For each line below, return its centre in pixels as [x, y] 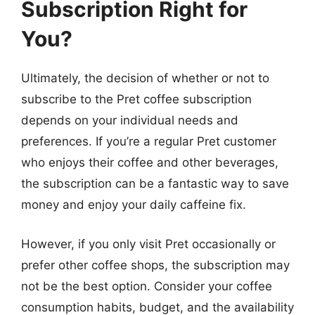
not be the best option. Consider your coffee [147, 286]
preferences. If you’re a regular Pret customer [149, 141]
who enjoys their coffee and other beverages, [150, 162]
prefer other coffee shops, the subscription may [155, 265]
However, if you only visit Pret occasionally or [148, 244]
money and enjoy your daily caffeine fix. [134, 205]
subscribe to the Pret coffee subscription [136, 99]
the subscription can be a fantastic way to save [155, 184]
